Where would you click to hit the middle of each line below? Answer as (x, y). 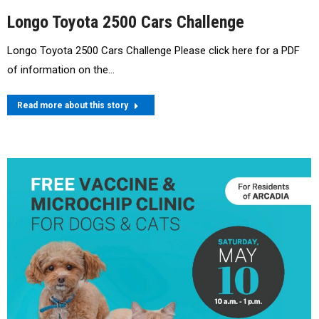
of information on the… (61, 70)
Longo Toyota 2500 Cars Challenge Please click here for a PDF (153, 51)
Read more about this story (73, 106)
